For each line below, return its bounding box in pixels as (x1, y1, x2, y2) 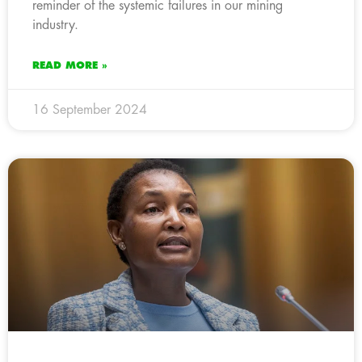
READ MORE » (32, 60, 107, 70)
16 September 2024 (32, 103, 147, 116)
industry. (32, 18, 78, 32)
